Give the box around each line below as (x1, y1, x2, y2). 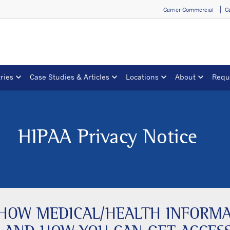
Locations (126, 72, 159, 81)
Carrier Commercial (163, 6, 214, 13)
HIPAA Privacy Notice (17, 124, 197, 149)
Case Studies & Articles (30, 72, 109, 81)
